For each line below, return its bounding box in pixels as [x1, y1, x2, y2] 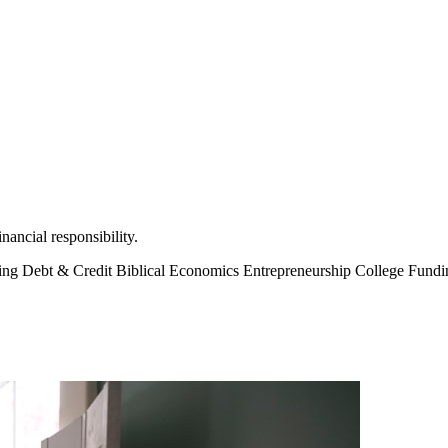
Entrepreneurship [243, 261, 355, 279]
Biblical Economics [116, 261, 243, 279]
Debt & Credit [22, 261, 116, 279]
